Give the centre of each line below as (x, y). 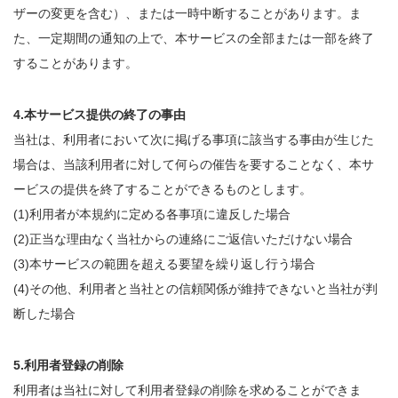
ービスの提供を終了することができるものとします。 (163, 189)
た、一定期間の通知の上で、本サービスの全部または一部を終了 (194, 38)
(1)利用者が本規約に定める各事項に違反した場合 (152, 214)
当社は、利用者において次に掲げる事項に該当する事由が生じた (194, 139)
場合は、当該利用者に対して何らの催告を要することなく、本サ (194, 164)
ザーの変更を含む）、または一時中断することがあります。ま (187, 13)
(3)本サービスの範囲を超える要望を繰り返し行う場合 (164, 264)
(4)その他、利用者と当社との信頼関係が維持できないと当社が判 (195, 289)
